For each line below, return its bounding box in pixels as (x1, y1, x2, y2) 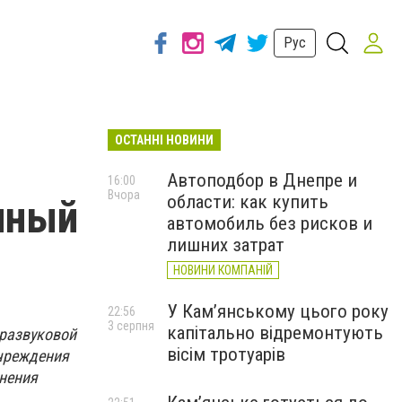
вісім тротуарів (167, 344, 285, 365)
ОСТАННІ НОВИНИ (115, 133, 214, 147)
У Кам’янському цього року (167, 301, 389, 322)
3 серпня (108, 319, 154, 333)
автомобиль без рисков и (167, 213, 372, 234)
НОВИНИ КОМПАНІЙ (173, 263, 273, 277)
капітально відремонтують (167, 322, 383, 344)
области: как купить (167, 191, 328, 213)
